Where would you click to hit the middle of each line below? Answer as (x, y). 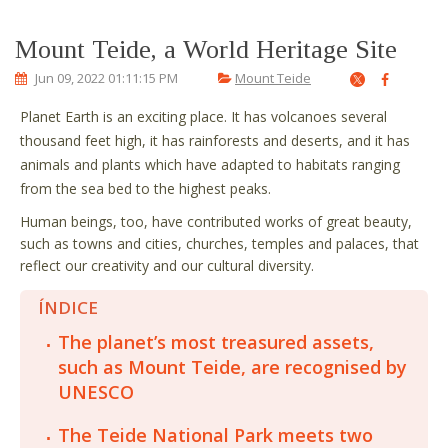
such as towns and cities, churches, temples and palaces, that (219, 243)
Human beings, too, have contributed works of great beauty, (216, 221)
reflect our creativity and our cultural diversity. (167, 265)
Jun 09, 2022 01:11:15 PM (105, 78)
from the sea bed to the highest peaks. (145, 188)
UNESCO (96, 392)
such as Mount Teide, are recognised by (232, 367)
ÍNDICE (70, 307)
